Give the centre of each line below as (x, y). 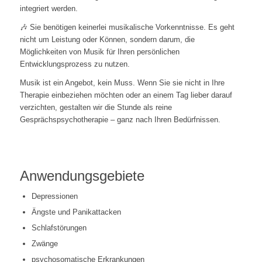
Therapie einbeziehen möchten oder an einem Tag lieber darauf (126, 95)
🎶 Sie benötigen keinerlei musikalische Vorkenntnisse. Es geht (127, 27)
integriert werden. (49, 9)
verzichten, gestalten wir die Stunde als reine (96, 108)
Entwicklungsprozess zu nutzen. (75, 64)
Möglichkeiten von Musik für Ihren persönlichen (99, 52)
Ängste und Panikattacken (76, 212)
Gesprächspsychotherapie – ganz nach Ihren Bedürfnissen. (120, 120)
